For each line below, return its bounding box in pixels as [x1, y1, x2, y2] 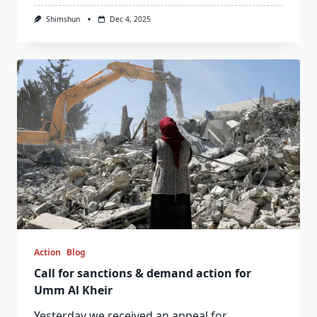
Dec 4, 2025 [109, 14, 151, 24]
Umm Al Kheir [34, 282, 113, 299]
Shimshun [45, 14, 80, 24]
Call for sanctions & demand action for [34, 265, 251, 282]
